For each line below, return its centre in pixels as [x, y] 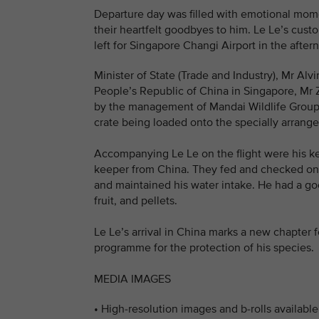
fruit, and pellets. [136, 201]
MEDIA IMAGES [132, 279]
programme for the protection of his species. [204, 248]
